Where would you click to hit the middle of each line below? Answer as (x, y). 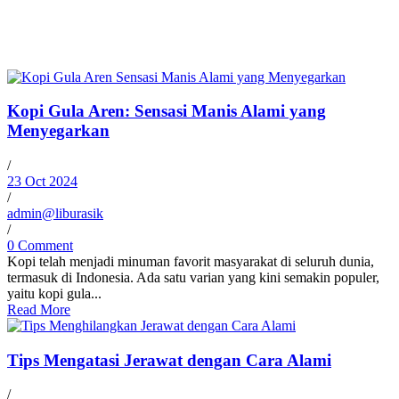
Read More (39, 310)
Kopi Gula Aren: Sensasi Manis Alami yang (167, 111)
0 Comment (40, 246)
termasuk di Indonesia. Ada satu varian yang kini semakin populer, (193, 278)
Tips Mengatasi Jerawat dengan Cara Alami (169, 360)
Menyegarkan (58, 131)
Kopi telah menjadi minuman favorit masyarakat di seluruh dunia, (191, 262)
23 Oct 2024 (42, 182)
